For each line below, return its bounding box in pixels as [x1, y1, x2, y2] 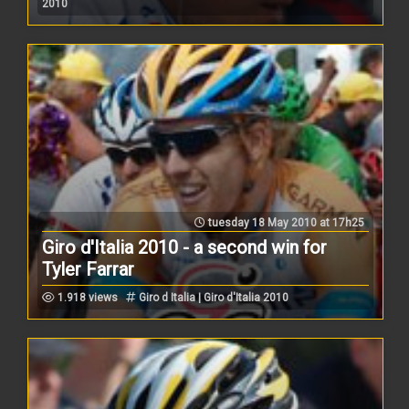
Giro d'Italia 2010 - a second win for [42, 236, 328, 258]
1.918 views [55, 290, 119, 304]
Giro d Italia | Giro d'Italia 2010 [136, 290, 289, 304]
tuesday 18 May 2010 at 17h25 [204, 215, 364, 229]
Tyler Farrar [42, 257, 135, 280]
